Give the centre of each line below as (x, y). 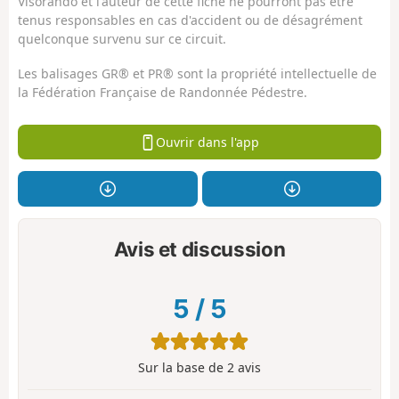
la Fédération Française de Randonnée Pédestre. (163, 92)
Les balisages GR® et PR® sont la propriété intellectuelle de (197, 73)
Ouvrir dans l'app (207, 142)
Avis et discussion (199, 248)
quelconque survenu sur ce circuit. (122, 39)
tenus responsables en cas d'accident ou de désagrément (190, 20)
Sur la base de (183, 368)
